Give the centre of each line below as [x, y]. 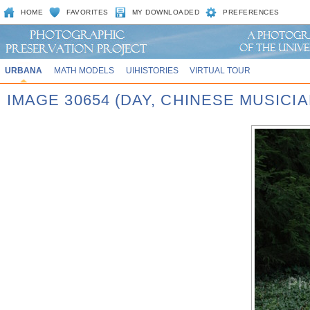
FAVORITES [88, 12]
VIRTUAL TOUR [220, 70]
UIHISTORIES [152, 70]
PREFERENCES [251, 12]
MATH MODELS [84, 70]
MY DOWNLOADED [166, 12]
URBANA [23, 70]
